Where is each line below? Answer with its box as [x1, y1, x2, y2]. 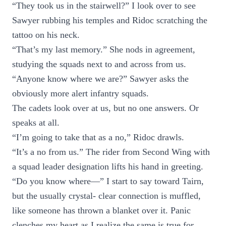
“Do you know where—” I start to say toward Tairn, [12, 176, 204, 186]
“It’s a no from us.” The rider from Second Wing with [12, 147, 210, 157]
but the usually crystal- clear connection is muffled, [12, 191, 201, 201]
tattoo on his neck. [12, 30, 80, 40]
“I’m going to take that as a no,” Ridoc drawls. [12, 132, 184, 142]
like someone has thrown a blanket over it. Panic [12, 205, 191, 215]
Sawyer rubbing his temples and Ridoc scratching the [12, 15, 207, 25]
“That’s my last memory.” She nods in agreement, [12, 44, 195, 54]
